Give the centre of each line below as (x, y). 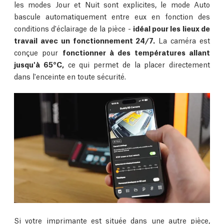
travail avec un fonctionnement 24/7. (85, 40)
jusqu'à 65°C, (39, 64)
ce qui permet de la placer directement (137, 64)
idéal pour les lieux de (171, 28)
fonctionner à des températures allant (136, 52)
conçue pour (38, 52)
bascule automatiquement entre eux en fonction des (112, 16)
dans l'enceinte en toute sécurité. (70, 76)
